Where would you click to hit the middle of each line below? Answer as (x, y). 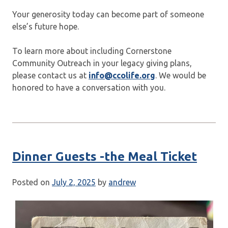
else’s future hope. (46, 27)
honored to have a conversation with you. (89, 88)
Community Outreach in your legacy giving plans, (102, 63)
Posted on (32, 182)
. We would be (181, 76)
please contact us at (50, 76)
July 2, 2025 (74, 182)
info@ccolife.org (122, 76)
